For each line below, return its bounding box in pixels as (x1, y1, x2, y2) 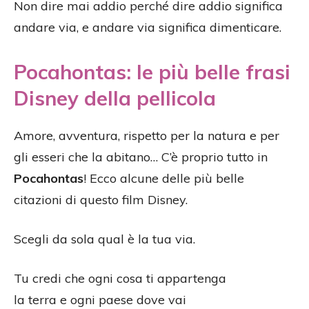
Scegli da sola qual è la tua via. (14, 231, 195, 248)
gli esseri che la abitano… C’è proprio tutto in (14, 149, 268, 166)
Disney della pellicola (14, 86, 216, 111)
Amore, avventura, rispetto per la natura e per (14, 128, 279, 144)
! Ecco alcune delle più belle (83, 170, 244, 187)
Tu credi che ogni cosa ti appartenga (14, 270, 226, 287)
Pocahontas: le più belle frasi (14, 59, 290, 85)
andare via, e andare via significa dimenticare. (14, 19, 281, 36)
